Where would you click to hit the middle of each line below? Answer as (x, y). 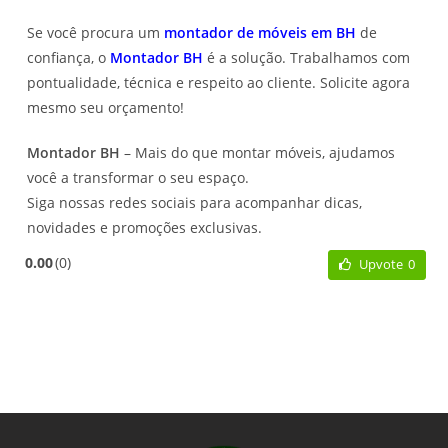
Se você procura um (96, 32)
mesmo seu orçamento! (106, 107)
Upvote (380, 264)
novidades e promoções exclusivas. (145, 227)
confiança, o (69, 57)
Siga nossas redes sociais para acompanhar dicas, (195, 202)
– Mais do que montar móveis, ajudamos (258, 152)
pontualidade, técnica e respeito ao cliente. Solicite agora (219, 82)
